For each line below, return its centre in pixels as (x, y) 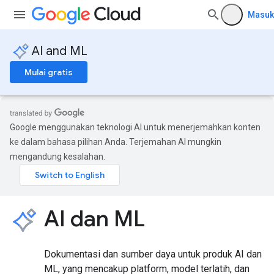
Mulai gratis (49, 72)
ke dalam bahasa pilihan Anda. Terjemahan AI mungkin (116, 142)
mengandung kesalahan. (57, 157)
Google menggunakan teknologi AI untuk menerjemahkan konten (135, 127)
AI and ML (60, 51)
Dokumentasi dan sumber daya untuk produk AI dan (153, 254)
